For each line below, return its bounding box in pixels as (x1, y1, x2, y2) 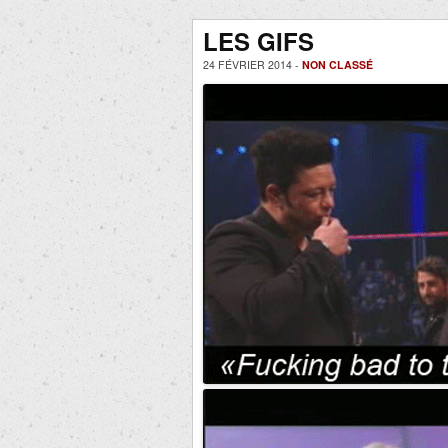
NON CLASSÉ (302, 57, 373, 72)
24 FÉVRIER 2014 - (203, 57, 302, 72)
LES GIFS (203, 24, 314, 58)
